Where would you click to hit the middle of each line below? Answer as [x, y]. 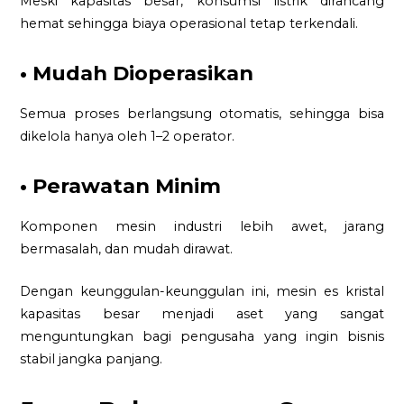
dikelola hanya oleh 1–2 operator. [128, 137]
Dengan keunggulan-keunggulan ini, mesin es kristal [202, 291]
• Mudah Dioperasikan [137, 73]
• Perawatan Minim [121, 185]
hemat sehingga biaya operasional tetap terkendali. [189, 24]
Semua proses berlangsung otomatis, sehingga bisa [202, 114]
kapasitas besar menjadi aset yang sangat [202, 313]
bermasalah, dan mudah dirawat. [127, 249]
